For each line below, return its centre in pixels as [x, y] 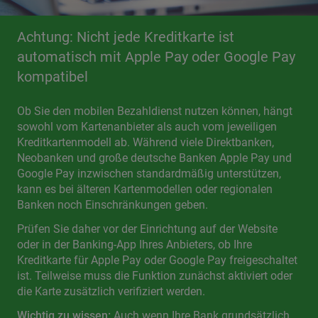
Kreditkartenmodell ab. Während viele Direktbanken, [146, 142]
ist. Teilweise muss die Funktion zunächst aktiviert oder [155, 276]
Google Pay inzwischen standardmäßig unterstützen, [149, 174]
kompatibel [53, 77]
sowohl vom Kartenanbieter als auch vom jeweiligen [147, 127]
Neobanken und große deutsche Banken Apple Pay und [154, 158]
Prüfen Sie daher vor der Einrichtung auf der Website [147, 229]
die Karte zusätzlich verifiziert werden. [111, 291]
